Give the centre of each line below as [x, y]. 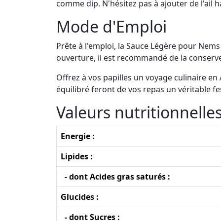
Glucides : [80, 197]
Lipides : [77, 156]
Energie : [78, 136]
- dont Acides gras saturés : [115, 176]
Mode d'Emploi [111, 26]
